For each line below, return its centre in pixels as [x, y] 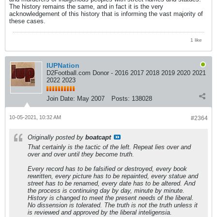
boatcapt [98, 137]
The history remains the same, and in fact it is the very [86, 6]
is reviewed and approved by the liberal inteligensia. [100, 212]
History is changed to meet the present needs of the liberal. [111, 198]
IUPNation [63, 65]
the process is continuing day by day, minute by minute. [106, 190]
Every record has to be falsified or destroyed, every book [107, 169]
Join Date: [61, 98]
